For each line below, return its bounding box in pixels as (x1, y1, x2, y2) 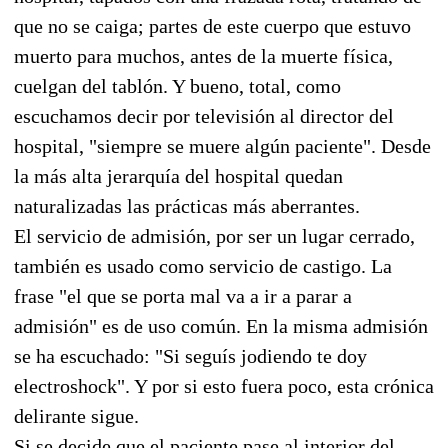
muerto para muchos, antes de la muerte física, (14, 44, 393, 67)
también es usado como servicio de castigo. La (14, 254, 392, 277)
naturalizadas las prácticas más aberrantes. (14, 194, 360, 217)
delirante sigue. (14, 404, 139, 427)
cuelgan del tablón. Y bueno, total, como (14, 74, 341, 97)
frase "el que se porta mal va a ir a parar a (14, 284, 352, 307)
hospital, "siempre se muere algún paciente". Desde (14, 134, 431, 157)
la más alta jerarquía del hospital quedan (14, 164, 343, 187)
